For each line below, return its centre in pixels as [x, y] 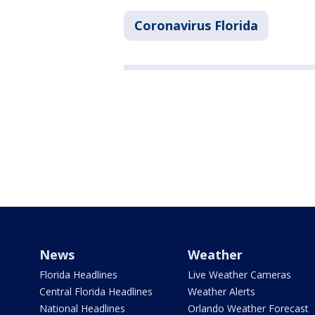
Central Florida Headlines [96, 291]
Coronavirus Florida [196, 26]
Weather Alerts [221, 291]
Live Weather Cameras [239, 274]
